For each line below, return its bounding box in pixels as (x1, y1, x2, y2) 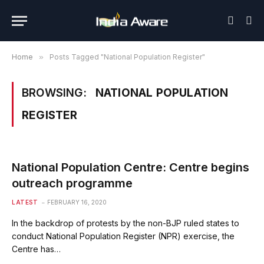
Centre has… (12, 244, 61, 254)
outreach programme (12, 176, 133, 190)
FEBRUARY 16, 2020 (47, 199, 107, 206)
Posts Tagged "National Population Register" (49, 52, 205, 61)
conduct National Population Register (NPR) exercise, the (12, 231, 235, 241)
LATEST (12, 199, 38, 206)
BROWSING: (22, 86, 90, 100)
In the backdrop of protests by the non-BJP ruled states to (12, 218, 239, 228)
